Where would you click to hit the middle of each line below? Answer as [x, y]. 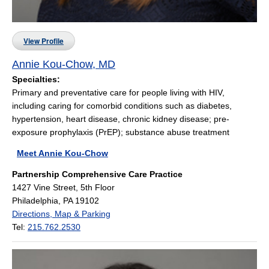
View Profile [44, 41]
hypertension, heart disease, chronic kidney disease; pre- [121, 119]
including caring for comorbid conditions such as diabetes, [122, 105]
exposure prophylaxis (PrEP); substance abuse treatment [121, 132]
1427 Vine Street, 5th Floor [63, 187]
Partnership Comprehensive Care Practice [97, 174]
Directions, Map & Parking [61, 213]
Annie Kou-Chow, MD [64, 64]
